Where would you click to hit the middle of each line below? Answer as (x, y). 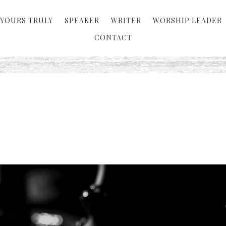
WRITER (126, 20)
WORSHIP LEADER (187, 20)
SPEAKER (82, 20)
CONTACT (113, 38)
